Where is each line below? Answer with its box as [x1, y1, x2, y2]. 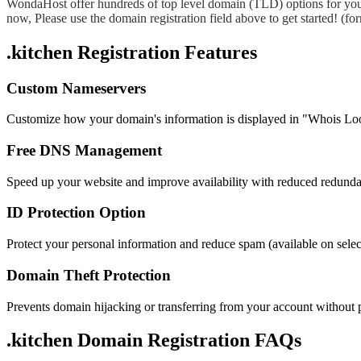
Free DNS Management [6, 141, 162, 159]
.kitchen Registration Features [6, 41, 257, 63]
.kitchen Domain [6, 330, 147, 351]
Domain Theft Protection [6, 266, 171, 284]
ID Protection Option [6, 204, 146, 222]
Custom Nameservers [6, 79, 146, 97]
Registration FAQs [147, 330, 301, 351]
